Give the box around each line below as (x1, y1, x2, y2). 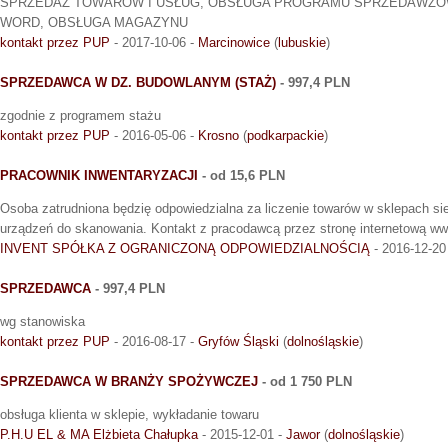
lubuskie (278, 35, 326, 51)
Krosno (198, 128, 239, 144)
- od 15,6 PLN (198, 168, 285, 184)
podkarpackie (247, 128, 324, 144)
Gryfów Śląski (198, 334, 279, 350)
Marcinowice (198, 35, 270, 51)
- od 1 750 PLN (258, 374, 352, 390)
